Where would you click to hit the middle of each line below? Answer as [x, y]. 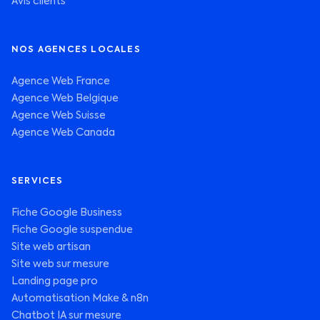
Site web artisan [51, 247]
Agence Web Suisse [59, 116]
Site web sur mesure [60, 264]
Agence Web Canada [63, 133]
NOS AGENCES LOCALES [76, 50]
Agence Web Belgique [65, 99]
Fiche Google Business [67, 213]
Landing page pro [55, 281]
